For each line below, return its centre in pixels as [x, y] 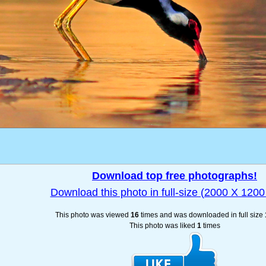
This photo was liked [163, 226]
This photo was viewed [93, 215]
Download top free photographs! [175, 176]
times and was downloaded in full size [202, 215]
